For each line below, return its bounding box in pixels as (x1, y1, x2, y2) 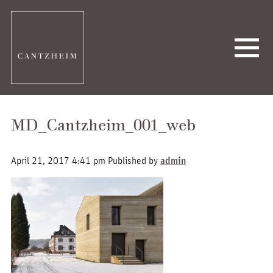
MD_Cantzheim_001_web (11, 119, 196, 135)
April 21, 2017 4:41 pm (11, 154, 105, 166)
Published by (108, 154, 160, 166)
